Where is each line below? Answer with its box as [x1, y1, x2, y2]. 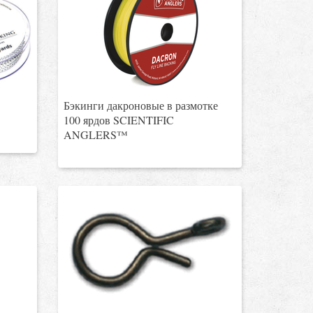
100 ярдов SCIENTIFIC [64, 112, 175, 127]
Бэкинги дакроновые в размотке [64, 98, 219, 112]
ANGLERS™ [64, 127, 129, 142]
